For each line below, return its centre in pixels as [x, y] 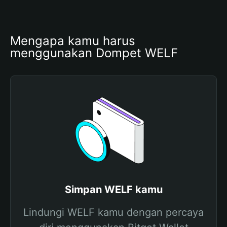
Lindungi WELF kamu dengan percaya [113, 212]
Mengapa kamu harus [73, 41]
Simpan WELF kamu [113, 190]
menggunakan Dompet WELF [94, 53]
